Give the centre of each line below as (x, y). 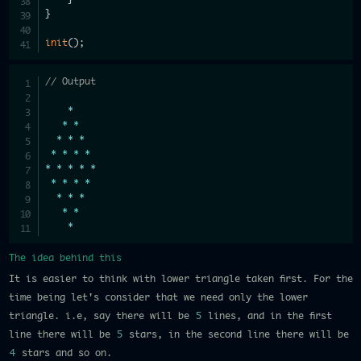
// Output (71, 81)
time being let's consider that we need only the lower (158, 297)
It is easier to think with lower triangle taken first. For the (180, 279)
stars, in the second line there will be (236, 334)
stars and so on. (64, 353)
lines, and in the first (267, 316)
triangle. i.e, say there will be (102, 316)
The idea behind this (65, 258)
